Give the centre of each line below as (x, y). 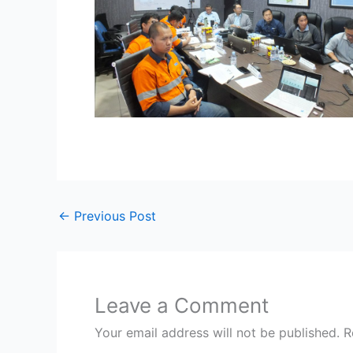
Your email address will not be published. (217, 332)
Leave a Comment (182, 305)
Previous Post (113, 216)
